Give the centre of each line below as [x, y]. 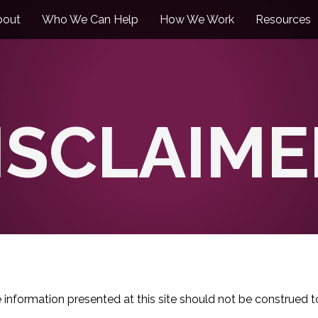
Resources [283, 19]
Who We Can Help [90, 19]
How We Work [197, 19]
